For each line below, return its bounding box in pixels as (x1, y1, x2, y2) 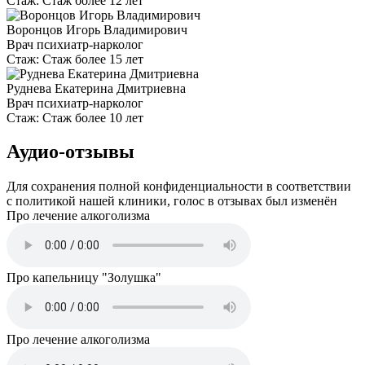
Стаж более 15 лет (42, 51, 143, 66)
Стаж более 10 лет (42, 110, 143, 125)
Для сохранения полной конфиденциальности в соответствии (7, 179, 351, 194)
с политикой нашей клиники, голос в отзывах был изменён (7, 194, 337, 209)
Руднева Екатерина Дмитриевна (7, 81, 186, 95)
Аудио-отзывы (7, 141, 134, 163)
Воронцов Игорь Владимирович (7, 22, 187, 37)
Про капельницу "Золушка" (7, 270, 161, 285)
